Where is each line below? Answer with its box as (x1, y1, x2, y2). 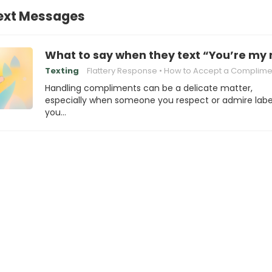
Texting (45, 65, 79, 76)
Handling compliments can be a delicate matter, (45, 82, 253, 94)
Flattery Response (87, 65, 157, 76)
